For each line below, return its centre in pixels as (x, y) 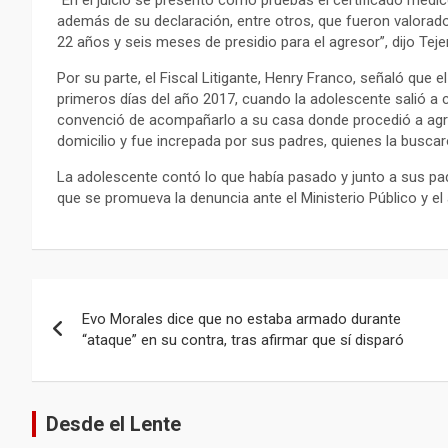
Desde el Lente (113, 423)
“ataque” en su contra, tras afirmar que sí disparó (243, 339)
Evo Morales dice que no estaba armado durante (241, 318)
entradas (93, 379)
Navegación (115, 297)
